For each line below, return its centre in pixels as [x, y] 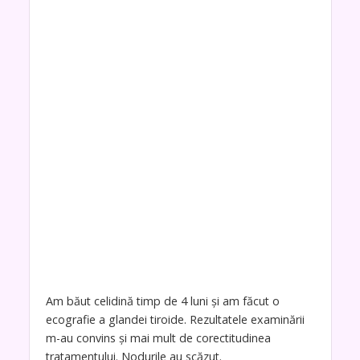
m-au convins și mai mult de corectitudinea [158, 337]
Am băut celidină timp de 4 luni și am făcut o [162, 301]
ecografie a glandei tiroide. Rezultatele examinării [175, 319]
